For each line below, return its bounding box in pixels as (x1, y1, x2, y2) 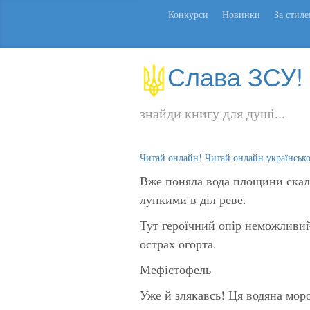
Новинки (222, 8, 260, 21)
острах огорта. (140, 235, 217, 252)
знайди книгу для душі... (140, 103, 285, 122)
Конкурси (168, 8, 208, 21)
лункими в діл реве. (140, 190, 246, 208)
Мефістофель (140, 260, 211, 277)
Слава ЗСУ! (167, 58, 303, 93)
